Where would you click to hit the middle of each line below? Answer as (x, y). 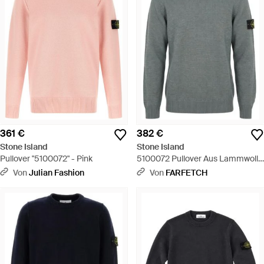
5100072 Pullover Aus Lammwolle (200, 158)
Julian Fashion (57, 172)
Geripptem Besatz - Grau (184, 182)
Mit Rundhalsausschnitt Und (189, 170)
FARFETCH (187, 172)
